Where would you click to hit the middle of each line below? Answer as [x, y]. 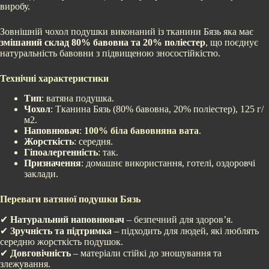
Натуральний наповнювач [67, 219]
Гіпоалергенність [61, 152]
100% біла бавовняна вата [141, 130]
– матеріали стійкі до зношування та [146, 253]
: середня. [93, 141]
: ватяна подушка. [78, 98]
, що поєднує [232, 42]
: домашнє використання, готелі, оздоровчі [168, 163]
